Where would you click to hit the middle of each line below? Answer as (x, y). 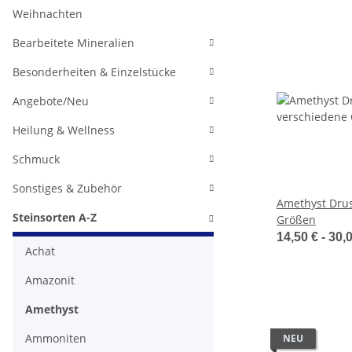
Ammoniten (56, 338)
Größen (296, 220)
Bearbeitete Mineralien (73, 43)
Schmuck (36, 159)
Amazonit (50, 280)
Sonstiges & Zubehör (67, 188)
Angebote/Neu (51, 101)
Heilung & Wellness (64, 130)
